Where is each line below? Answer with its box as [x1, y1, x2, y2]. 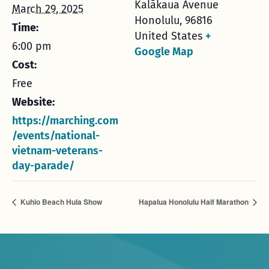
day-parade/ [12, 159, 74, 172]
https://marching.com [12, 114, 118, 127]
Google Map [134, 45, 193, 58]
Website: [12, 95, 55, 109]
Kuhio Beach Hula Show [19, 196, 102, 208]
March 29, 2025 [12, 2, 83, 16]
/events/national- [12, 129, 100, 142]
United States [134, 29, 202, 43]
